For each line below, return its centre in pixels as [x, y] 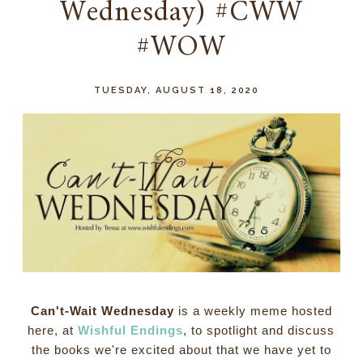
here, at [53, 330]
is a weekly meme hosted [253, 310]
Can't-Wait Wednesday [102, 310]
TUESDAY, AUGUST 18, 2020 [177, 91]
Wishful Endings [131, 330]
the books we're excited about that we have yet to [181, 349]
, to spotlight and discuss [259, 330]
